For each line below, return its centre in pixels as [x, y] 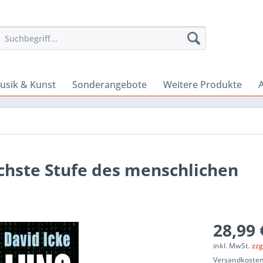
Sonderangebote [109, 85]
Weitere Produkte [203, 85]
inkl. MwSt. [233, 246]
